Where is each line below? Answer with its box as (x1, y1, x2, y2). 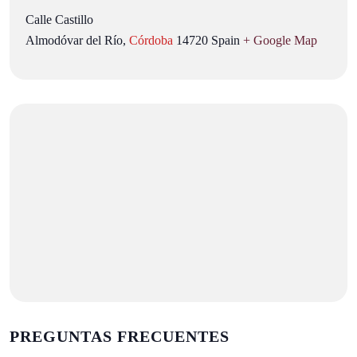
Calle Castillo (25, 12, 93, 26)
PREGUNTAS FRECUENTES (10, 327, 229, 345)
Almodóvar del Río (25, 33, 123, 47)
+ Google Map (243, 33, 317, 47)
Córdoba (129, 33, 173, 47)
